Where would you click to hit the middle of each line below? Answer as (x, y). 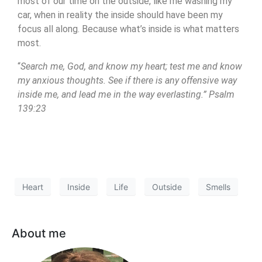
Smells (218, 187)
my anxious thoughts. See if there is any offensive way (127, 80)
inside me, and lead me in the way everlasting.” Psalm (126, 94)
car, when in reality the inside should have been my (120, 15)
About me (39, 234)
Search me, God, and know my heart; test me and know (131, 66)
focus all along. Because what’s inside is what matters (128, 29)
